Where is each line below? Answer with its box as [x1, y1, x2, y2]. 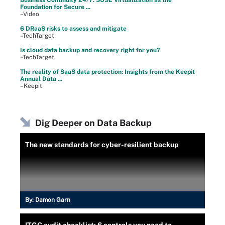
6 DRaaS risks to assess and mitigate [20, 25, 127, 32]
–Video [20, 10, 39, 18]
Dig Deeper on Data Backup [35, 117, 152, 128]
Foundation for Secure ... [20, 3, 90, 11]
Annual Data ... [20, 75, 62, 82]
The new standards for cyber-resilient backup [25, 140, 179, 149]
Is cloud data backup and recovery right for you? [20, 46, 160, 54]
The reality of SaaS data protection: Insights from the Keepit [20, 68, 195, 75]
